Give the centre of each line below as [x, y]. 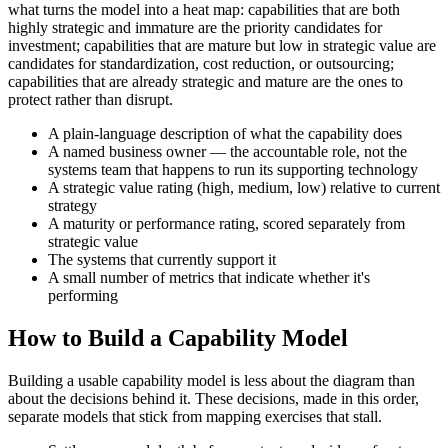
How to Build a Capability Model [178, 338]
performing [83, 296]
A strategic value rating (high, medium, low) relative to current [244, 188]
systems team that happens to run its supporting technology [233, 170]
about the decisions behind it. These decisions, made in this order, [213, 399]
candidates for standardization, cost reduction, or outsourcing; [201, 64]
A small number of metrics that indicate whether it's [209, 278]
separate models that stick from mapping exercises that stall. [195, 417]
